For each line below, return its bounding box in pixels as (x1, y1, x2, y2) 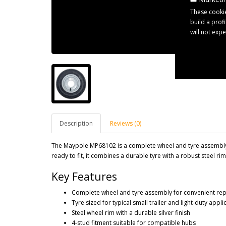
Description (60, 119, 93, 128)
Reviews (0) (110, 119, 141, 128)
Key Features (51, 169, 117, 184)
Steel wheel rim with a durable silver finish (72, 208, 190, 217)
